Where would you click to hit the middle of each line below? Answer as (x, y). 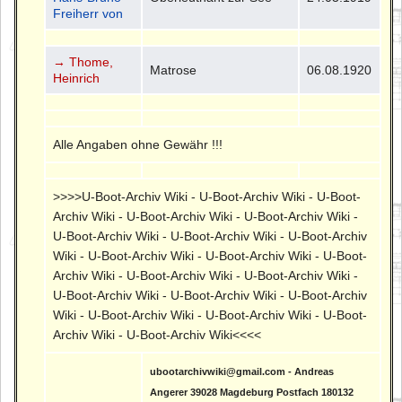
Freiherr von (88, 13)
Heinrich (77, 78)
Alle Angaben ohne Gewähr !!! (138, 144)
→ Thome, (83, 61)
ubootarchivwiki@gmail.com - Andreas (242, 371)
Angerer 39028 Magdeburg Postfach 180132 (252, 392)
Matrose (174, 70)
